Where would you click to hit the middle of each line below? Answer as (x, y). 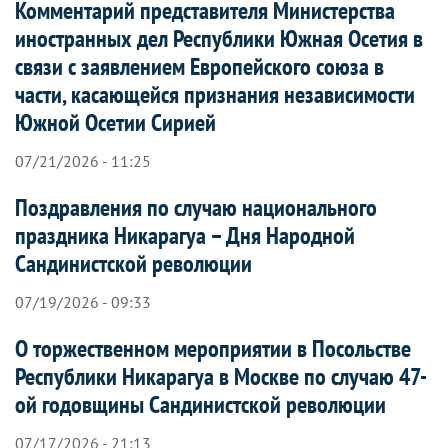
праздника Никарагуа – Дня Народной (185, 235)
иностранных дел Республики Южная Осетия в (219, 38)
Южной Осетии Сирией (115, 122)
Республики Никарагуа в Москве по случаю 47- (221, 376)
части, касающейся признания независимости (215, 94)
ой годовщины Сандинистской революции (200, 404)
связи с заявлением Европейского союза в (199, 66)
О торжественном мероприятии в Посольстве (213, 348)
